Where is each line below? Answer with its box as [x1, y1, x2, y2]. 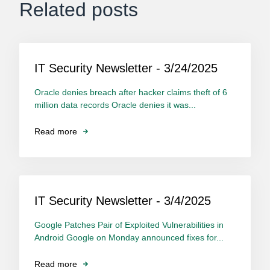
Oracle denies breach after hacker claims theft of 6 [34, 87, 227, 98]
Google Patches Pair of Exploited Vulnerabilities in [34, 220, 224, 230]
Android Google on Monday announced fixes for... [34, 233, 224, 243]
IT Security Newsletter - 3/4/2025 [34, 194, 211, 208]
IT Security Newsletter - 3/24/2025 [34, 61, 218, 75]
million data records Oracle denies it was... [34, 100, 196, 110]
